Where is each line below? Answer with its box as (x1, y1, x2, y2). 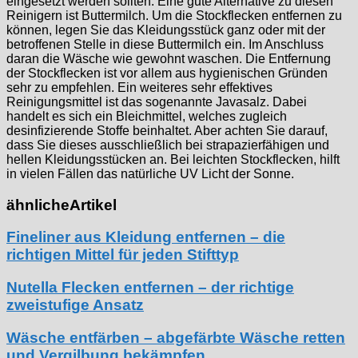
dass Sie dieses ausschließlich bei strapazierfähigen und (6, 137, 329, 152)
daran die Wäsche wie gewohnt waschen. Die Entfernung (6, 51, 331, 66)
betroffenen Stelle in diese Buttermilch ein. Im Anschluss (6, 37, 324, 51)
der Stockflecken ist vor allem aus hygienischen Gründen (6, 66, 328, 80)
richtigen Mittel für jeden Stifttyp (6, 246, 239, 264)
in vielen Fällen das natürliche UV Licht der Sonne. (6, 166, 294, 181)
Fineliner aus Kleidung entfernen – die (6, 229, 285, 246)
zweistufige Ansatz (6, 296, 144, 314)
